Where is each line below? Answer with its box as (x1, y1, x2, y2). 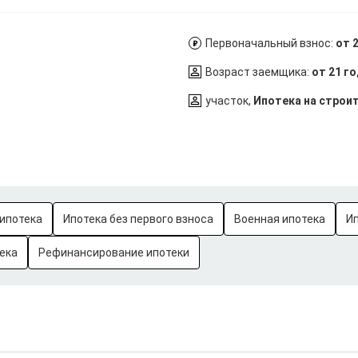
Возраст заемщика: (205, 66, 312, 78)
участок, (205, 94, 253, 107)
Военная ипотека (234, 213, 325, 225)
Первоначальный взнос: (205, 37, 336, 50)
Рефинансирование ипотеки (38, 246, 189, 259)
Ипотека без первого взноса (63, 213, 213, 225)
